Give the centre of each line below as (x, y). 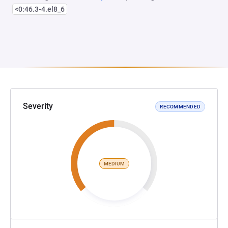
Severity (38, 106)
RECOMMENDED (180, 106)
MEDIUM (114, 163)
